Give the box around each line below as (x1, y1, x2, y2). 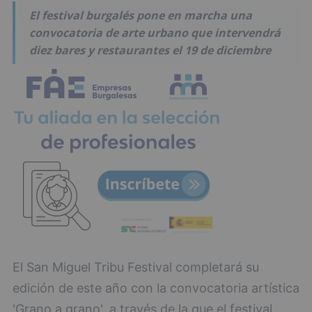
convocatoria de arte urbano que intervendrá (29, 24, 281, 40)
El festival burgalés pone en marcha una (29, 7, 252, 23)
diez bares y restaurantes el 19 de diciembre (29, 42, 271, 58)
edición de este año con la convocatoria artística (13, 281, 299, 296)
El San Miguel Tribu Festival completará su (13, 260, 259, 275)
